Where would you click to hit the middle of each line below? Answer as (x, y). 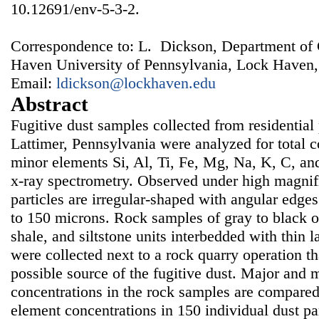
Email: (33, 83)
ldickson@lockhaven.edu (136, 83)
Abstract (49, 104)
